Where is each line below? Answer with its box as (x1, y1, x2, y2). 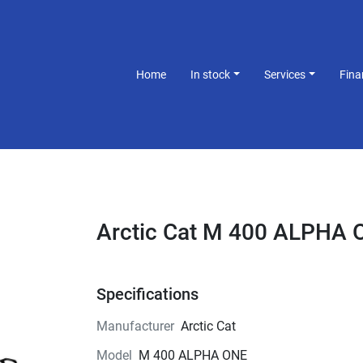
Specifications (96, 284, 199, 304)
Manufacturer (96, 318, 174, 334)
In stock (194, 67, 231, 81)
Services (271, 67, 306, 81)
